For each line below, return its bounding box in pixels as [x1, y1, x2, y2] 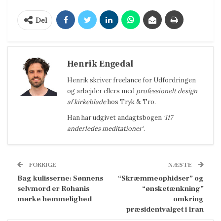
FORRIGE [28, 160, 56, 169]
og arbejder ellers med [67, 86, 136, 95]
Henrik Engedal [67, 58, 133, 70]
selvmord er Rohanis [17, 184, 89, 193]
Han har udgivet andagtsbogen [67, 113, 163, 122]
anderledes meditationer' [67, 124, 144, 133]
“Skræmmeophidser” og [118, 173, 204, 183]
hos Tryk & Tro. [106, 97, 156, 106]
